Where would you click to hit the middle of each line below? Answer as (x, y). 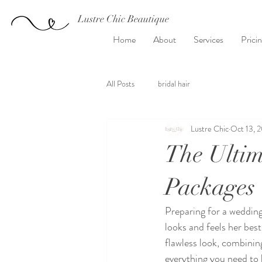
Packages (210, 187)
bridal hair (174, 83)
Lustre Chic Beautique (123, 19)
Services (208, 39)
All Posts (120, 83)
